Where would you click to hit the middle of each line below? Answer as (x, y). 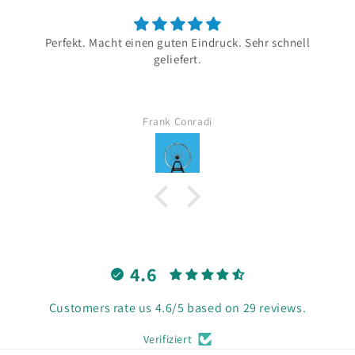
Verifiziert (168, 339)
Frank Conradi (177, 121)
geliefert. (177, 59)
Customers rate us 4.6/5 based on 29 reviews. (177, 308)
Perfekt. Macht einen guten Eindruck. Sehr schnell (177, 42)
